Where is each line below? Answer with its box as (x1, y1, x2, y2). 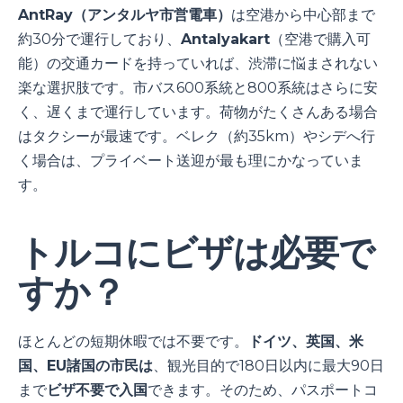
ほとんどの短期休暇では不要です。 (18, 333, 248, 351)
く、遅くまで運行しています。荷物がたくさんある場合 (18, 103, 378, 121)
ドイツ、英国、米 (248, 333, 363, 351)
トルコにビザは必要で (18, 230, 374, 275)
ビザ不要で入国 (47, 381, 148, 399)
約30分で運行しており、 (18, 31, 181, 49)
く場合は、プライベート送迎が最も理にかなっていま (18, 152, 363, 170)
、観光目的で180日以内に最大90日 (153, 357, 384, 375)
